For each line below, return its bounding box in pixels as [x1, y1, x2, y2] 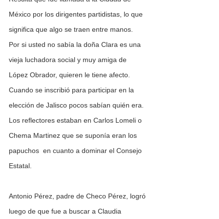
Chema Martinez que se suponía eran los [9, 131, 139, 140]
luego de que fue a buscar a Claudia [9, 207, 123, 216]
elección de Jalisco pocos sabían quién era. [9, 101, 146, 109]
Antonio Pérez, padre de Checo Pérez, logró [9, 192, 148, 200]
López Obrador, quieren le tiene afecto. [9, 71, 130, 79]
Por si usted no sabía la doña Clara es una [9, 41, 143, 49]
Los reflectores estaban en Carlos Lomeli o [9, 116, 144, 125]
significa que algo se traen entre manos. [9, 25, 133, 34]
